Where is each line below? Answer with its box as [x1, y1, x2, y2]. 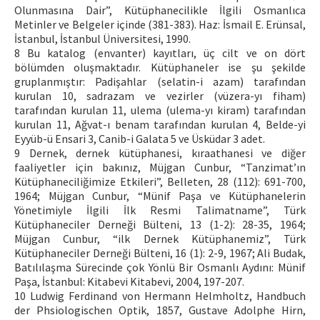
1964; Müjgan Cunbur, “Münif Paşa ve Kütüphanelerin [14, 189, 306, 203]
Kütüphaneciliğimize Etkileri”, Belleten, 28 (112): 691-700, [14, 174, 306, 189]
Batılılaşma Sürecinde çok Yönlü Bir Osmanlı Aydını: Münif [14, 260, 306, 274]
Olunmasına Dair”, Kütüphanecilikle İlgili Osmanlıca [14, 3, 306, 17]
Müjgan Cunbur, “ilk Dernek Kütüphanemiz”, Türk [14, 231, 306, 246]
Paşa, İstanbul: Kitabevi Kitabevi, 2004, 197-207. [14, 274, 244, 289]
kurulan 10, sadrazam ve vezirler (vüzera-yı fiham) [14, 89, 306, 103]
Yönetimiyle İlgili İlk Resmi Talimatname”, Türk [14, 203, 306, 217]
